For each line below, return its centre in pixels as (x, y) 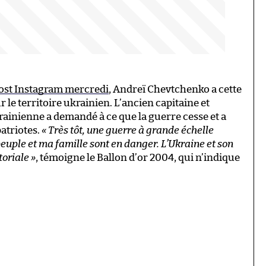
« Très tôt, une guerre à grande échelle (128, 130)
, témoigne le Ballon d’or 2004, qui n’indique (138, 157)
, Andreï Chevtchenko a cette (175, 89)
